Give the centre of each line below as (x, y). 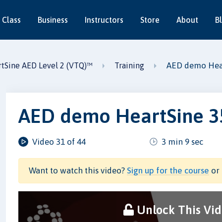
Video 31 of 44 (59, 141)
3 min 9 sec (183, 141)
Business (53, 20)
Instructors (104, 20)
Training (130, 65)
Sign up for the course (168, 170)
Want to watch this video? (78, 170)
